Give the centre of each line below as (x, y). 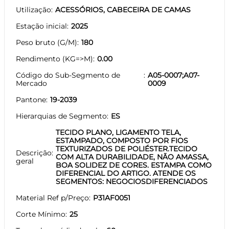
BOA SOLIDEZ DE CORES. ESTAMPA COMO (134, 165)
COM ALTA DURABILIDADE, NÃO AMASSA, (132, 157)
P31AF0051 (112, 198)
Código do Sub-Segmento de (68, 75)
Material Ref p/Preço (52, 198)
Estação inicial (41, 26)
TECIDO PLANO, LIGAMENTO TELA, (118, 132)
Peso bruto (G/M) (47, 42)
